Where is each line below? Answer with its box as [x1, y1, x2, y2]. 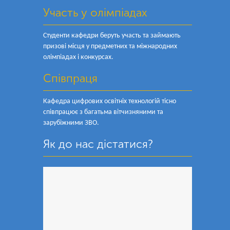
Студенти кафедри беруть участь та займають [43, 32, 181, 40]
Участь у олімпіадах [43, 6, 147, 20]
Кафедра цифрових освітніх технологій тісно [43, 98, 176, 105]
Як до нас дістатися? [43, 137, 153, 151]
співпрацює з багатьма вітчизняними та [43, 108, 163, 116]
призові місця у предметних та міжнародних [43, 43, 177, 50]
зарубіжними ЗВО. [43, 119, 99, 127]
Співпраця [43, 71, 98, 85]
